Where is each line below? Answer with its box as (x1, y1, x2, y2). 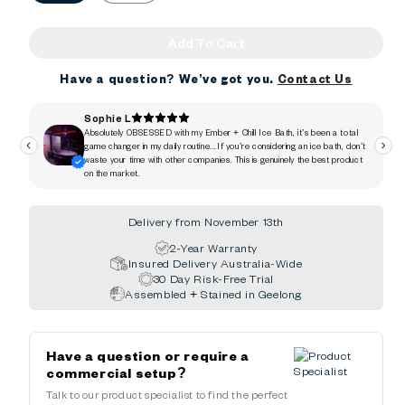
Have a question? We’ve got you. (60, 71, 278, 86)
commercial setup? (46, 363, 187, 381)
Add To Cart (167, 34, 245, 51)
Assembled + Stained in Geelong (124, 286, 302, 301)
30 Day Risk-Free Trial (153, 271, 275, 287)
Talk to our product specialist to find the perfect (46, 387, 289, 401)
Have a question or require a (46, 346, 250, 364)
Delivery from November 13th (127, 213, 285, 229)
